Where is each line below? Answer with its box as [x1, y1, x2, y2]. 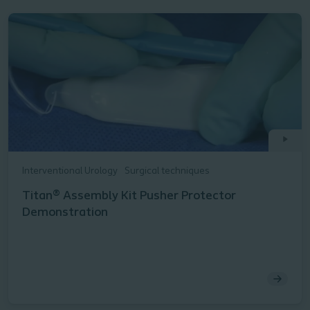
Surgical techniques [125, 166, 210, 177]
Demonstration [22, 206, 108, 220]
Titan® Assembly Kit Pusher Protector [22, 190, 236, 203]
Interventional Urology [22, 166, 118, 177]
